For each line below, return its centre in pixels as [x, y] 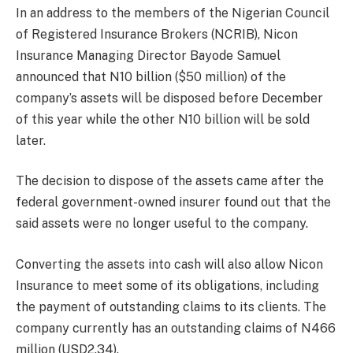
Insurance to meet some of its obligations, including [167, 285]
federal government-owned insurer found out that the [173, 203]
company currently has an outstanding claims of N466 [176, 328]
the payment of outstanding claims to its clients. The [171, 307]
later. [31, 140]
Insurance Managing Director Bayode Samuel [148, 55]
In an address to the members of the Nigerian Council [173, 13]
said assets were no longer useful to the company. [162, 224]
